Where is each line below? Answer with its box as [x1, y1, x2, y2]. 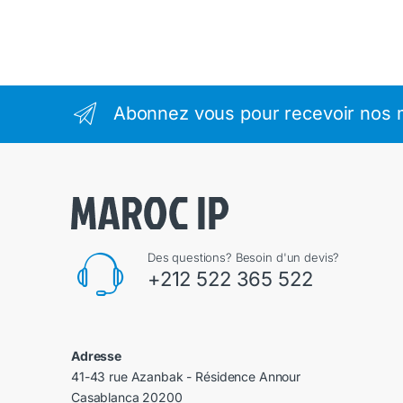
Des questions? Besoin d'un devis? [147, 250, 340, 265]
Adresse [71, 348, 122, 364]
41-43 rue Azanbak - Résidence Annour [71, 369, 300, 385]
